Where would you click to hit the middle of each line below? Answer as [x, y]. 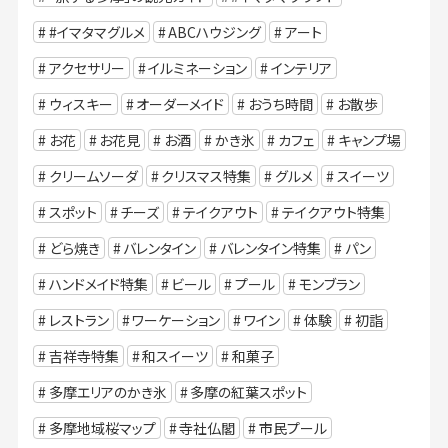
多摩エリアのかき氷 [107, 392]
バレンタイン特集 [270, 248]
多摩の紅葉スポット [249, 392]
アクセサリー [86, 68]
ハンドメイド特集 [98, 284]
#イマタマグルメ [96, 32]
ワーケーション [176, 320]
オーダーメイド [180, 104]
